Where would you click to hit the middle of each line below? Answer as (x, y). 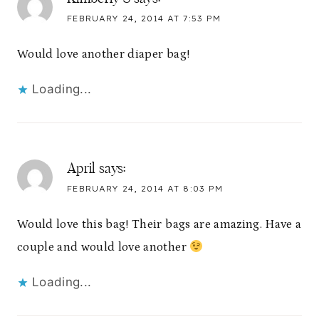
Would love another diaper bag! (104, 54)
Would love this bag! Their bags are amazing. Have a (159, 225)
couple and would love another (104, 247)
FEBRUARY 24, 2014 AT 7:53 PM (144, 18)
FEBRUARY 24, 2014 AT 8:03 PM (145, 189)
